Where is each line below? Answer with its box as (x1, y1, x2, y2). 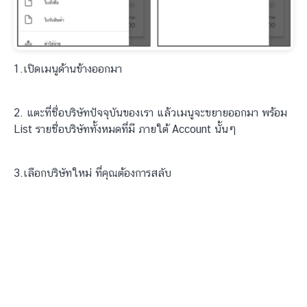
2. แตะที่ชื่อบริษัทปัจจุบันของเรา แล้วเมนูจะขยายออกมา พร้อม (14, 106, 287, 119)
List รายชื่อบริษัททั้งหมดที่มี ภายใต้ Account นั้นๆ (14, 122, 236, 136)
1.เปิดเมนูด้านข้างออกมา (14, 62, 122, 75)
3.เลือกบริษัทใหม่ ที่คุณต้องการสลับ (14, 166, 171, 180)
